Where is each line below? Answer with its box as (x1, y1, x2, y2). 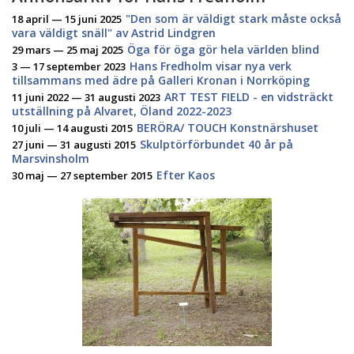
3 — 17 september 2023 (12, 58, 126, 73)
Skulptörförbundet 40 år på (140, 136, 293, 152)
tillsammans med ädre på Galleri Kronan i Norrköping (12, 72, 310, 88)
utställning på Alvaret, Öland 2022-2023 (12, 103, 232, 119)
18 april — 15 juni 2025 (12, 11, 122, 26)
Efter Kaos (156, 167, 215, 183)
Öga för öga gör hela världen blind (127, 41, 319, 57)
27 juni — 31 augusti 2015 (12, 137, 136, 152)
